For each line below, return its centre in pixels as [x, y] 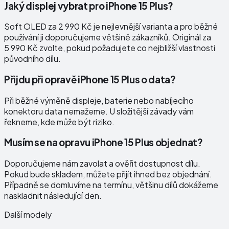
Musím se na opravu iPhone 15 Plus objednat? [104, 143]
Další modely [28, 215]
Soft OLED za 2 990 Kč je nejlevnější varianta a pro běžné [111, 27]
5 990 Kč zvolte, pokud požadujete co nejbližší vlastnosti [110, 48]
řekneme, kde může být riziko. [59, 122]
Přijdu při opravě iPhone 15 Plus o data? [90, 79]
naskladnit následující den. [53, 196]
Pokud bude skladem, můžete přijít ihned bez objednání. [108, 174]
